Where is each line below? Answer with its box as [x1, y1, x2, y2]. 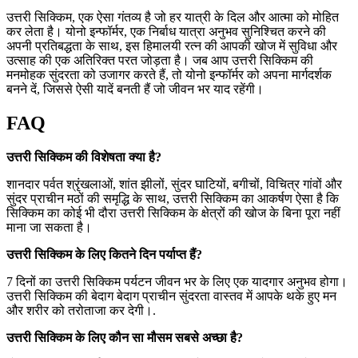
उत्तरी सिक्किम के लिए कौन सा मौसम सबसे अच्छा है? [6, 331, 243, 345]
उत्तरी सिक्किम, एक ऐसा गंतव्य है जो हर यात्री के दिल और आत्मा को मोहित [6, 10, 339, 25]
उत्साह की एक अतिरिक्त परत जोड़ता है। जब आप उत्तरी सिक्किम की [6, 54, 313, 68]
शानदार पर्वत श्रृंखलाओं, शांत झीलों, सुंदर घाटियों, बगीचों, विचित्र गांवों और [6, 177, 342, 192]
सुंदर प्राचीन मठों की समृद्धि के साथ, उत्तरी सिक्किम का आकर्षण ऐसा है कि [6, 192, 339, 206]
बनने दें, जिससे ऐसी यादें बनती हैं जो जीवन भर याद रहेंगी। [6, 82, 264, 97]
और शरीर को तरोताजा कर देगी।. [6, 304, 156, 318]
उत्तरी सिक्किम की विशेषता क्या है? [6, 150, 161, 165]
